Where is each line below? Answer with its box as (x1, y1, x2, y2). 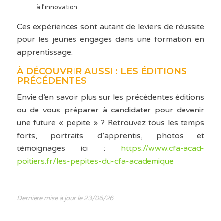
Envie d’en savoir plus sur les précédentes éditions (16, 92, 205, 103)
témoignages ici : (16, 144, 121, 154)
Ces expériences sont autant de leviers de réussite (16, 22, 205, 32)
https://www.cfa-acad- (121, 144, 205, 154)
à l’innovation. (36, 3, 79, 12)
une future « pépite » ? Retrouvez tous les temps (16, 118, 205, 128)
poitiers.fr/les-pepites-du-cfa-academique (16, 156, 174, 167)
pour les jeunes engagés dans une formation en (16, 35, 205, 45)
